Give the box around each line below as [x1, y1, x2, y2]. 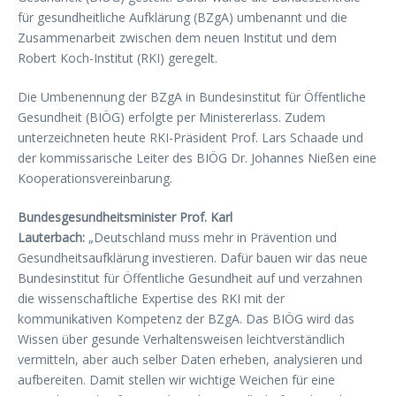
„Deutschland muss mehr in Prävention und [85, 229, 337, 246]
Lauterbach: [18, 229, 85, 246]
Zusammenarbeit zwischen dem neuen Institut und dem [18, 29, 337, 46]
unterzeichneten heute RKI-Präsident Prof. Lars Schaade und [18, 129, 363, 146]
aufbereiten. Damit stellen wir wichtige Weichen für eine [18, 371, 335, 388]
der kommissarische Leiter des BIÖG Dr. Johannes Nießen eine [18, 149, 377, 166]
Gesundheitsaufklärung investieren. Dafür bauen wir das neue [18, 249, 368, 266]
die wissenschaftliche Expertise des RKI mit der [18, 290, 285, 307]
